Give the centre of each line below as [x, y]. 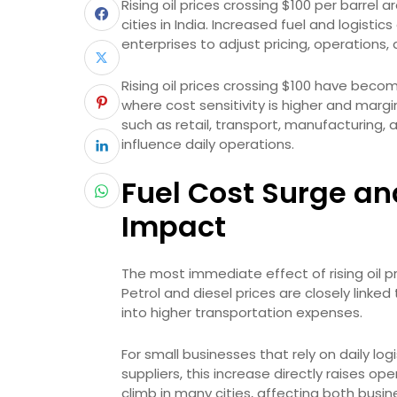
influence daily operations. [208, 144]
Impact [174, 226]
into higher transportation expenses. [242, 312]
